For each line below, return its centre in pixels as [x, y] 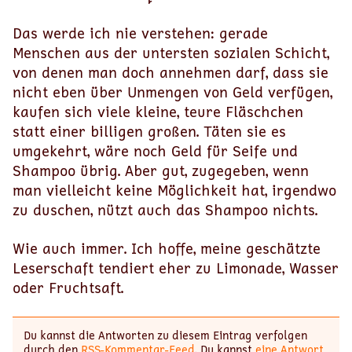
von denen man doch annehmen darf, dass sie [170, 72]
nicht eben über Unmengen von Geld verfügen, [172, 92]
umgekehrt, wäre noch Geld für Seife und [155, 151]
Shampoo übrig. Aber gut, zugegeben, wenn [161, 170]
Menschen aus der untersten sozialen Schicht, [171, 53]
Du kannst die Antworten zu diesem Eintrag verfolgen [165, 335]
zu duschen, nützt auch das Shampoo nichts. [165, 210]
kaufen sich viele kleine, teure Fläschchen [158, 112]
